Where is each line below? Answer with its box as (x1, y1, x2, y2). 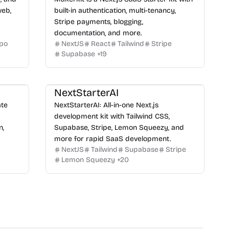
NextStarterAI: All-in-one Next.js (54, 101, 158, 109)
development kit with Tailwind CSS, (54, 112, 170, 121)
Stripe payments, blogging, (54, 17, 143, 26)
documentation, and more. (54, 29, 142, 37)
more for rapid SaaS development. (54, 134, 171, 143)
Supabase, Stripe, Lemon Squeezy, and (54, 123, 184, 132)
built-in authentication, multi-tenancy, (54, 6, 176, 15)
